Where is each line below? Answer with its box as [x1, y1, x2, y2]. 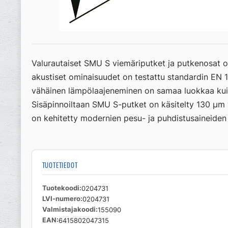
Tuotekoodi [42, 184, 79, 192]
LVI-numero [42, 195, 80, 203]
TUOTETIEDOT [42, 160, 78, 170]
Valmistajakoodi [42, 206, 96, 214]
